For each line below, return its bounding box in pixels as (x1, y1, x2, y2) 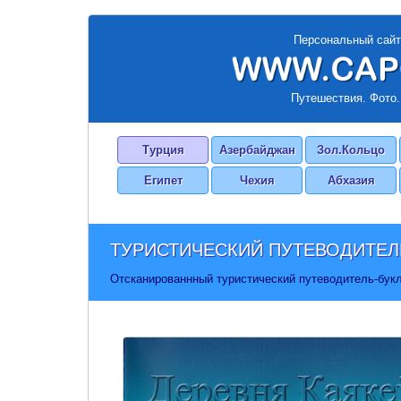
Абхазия (327, 174, 375, 187)
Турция (141, 143, 184, 157)
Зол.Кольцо (317, 143, 385, 157)
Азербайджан (218, 143, 295, 157)
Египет (143, 174, 183, 187)
